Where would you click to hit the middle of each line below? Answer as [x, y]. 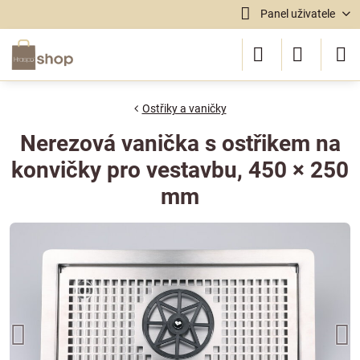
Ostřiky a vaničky [184, 108]
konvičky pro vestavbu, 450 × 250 [180, 170]
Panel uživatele [297, 14]
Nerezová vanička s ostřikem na [180, 143]
